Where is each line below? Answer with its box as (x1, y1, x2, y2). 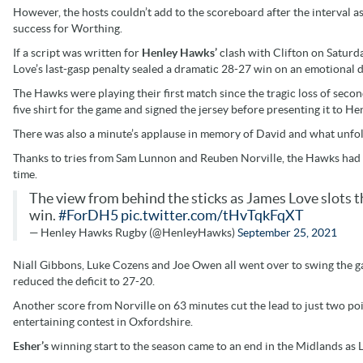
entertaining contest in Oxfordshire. (13, 314, 193, 328)
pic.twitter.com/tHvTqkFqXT (121, 207, 304, 224)
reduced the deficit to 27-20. (13, 274, 155, 288)
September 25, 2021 (237, 225, 337, 239)
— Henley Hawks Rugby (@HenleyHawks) (29, 225, 237, 239)
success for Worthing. (13, 21, 122, 35)
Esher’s (13, 339, 51, 352)
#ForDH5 (58, 207, 118, 224)
